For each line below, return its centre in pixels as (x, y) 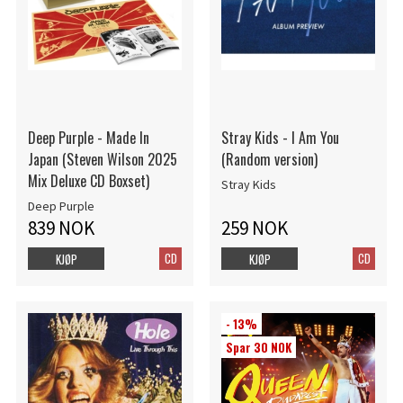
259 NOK (254, 228)
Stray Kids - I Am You (280, 138)
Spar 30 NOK (258, 347)
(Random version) (269, 160)
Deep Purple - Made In (88, 138)
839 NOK (61, 228)
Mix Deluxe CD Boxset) (88, 181)
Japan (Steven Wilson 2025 (102, 160)
